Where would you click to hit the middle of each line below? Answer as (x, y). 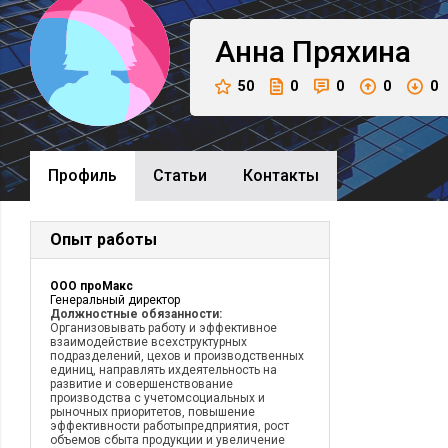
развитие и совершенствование (141, 384)
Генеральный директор (115, 300)
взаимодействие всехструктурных (148, 342)
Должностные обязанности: (136, 314)
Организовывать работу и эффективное (163, 328)
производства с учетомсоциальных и (157, 398)
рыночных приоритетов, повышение (152, 412)
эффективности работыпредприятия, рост (169, 426)
